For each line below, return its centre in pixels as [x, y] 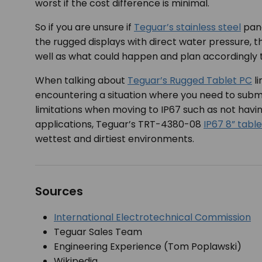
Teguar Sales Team [98, 232]
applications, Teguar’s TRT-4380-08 [119, 124]
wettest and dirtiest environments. [115, 139]
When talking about [81, 80]
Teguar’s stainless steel [187, 27]
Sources [59, 191]
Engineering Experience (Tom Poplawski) [148, 247]
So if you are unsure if [85, 27]
